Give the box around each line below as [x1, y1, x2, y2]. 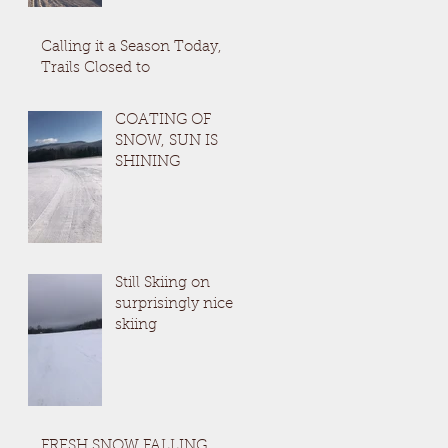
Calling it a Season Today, [41, 40, 222, 55]
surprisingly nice [115, 297, 233, 312]
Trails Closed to [41, 61, 150, 76]
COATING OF [115, 113, 211, 128]
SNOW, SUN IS [115, 134, 218, 149]
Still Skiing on [115, 276, 210, 291]
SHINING [115, 155, 180, 170]
